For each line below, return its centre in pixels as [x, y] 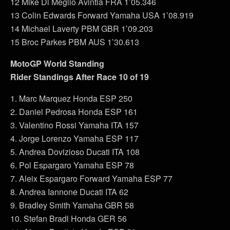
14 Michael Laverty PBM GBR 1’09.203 [82, 28]
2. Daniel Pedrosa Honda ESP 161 [74, 111]
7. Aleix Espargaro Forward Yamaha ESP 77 [91, 178]
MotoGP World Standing [57, 63]
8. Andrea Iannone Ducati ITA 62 [69, 191]
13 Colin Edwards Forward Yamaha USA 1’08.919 [102, 15]
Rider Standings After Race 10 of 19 [80, 76]
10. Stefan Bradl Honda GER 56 [69, 218]
